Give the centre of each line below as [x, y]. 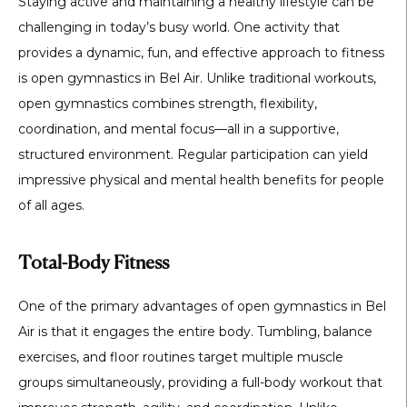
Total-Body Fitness [94, 264]
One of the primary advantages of [128, 307]
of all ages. [51, 205]
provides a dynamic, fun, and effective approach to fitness [201, 53]
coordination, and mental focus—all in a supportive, [179, 129]
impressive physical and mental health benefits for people [201, 180]
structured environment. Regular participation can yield [193, 154]
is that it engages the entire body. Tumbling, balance [203, 332]
